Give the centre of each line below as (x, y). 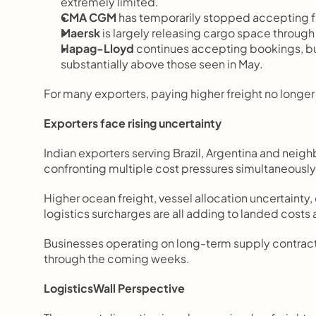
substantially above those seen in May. (162, 64)
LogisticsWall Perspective (114, 288)
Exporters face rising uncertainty (133, 123)
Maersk (80, 33)
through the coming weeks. (117, 259)
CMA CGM (89, 17)
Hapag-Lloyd (97, 48)
